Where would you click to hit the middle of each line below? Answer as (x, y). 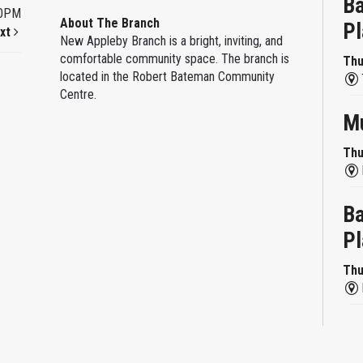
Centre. (79, 94)
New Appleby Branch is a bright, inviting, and (171, 41)
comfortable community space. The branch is (174, 58)
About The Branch (109, 23)
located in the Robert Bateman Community (167, 76)
